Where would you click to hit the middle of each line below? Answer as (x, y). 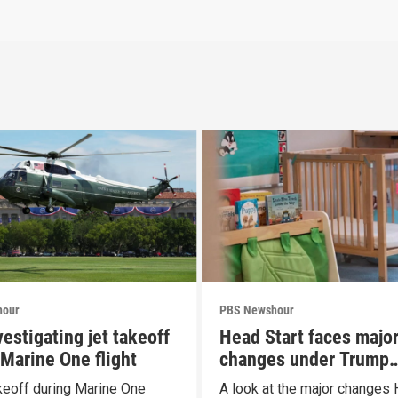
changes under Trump (304, 359)
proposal (253, 381)
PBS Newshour (256, 310)
